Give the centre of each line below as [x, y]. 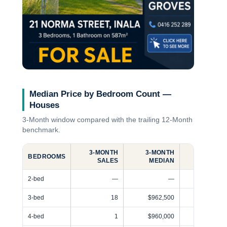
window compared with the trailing [106, 120]
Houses [45, 105]
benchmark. [42, 130]
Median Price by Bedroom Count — [101, 94]
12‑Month [177, 120]
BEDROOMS [47, 157]
